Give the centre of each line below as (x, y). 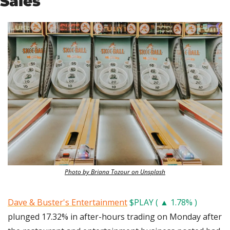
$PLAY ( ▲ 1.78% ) (163, 203)
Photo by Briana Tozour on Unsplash (115, 172)
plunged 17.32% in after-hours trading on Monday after (115, 217)
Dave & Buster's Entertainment (68, 203)
